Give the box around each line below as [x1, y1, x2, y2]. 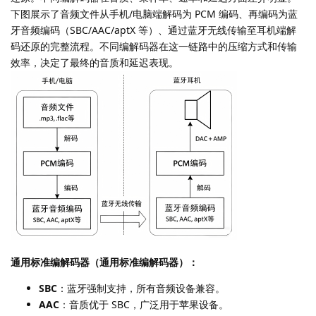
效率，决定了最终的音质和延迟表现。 [11, 55, 178, 69]
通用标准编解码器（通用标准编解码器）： [11, 255, 198, 269]
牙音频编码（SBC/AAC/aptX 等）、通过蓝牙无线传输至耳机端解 [11, 23, 296, 37]
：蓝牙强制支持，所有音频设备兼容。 [57, 281, 225, 295]
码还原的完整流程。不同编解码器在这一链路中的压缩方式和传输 [11, 39, 297, 53]
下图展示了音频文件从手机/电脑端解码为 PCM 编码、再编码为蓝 [11, 6, 298, 20]
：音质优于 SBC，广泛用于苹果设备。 [59, 297, 229, 311]
